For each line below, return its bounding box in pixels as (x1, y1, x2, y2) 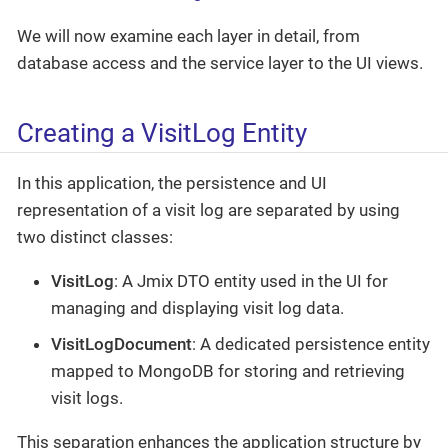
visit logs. (51, 387, 123, 408)
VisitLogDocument (51, 333, 192, 354)
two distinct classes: (17, 227, 173, 248)
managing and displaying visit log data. (51, 298, 344, 319)
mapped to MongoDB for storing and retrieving (51, 360, 405, 381)
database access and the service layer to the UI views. (17, 52, 423, 73)
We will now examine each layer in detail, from (17, 25, 360, 46)
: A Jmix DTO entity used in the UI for (114, 271, 388, 292)
